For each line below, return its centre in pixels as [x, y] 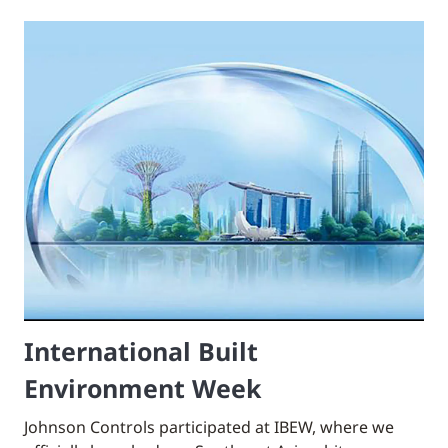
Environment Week [143, 388]
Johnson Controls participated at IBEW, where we [209, 427]
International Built [141, 351]
